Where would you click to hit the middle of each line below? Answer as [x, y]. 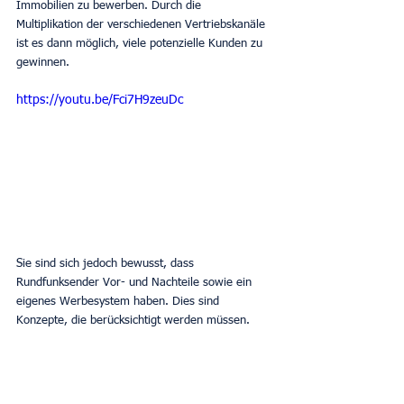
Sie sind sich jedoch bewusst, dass [107, 263]
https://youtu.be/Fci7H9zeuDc [100, 100]
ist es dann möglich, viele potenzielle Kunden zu [141, 44]
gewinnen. [43, 63]
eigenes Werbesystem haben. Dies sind [119, 301]
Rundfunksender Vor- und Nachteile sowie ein [136, 282]
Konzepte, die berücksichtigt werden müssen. [133, 320]
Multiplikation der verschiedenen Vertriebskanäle [142, 25]
